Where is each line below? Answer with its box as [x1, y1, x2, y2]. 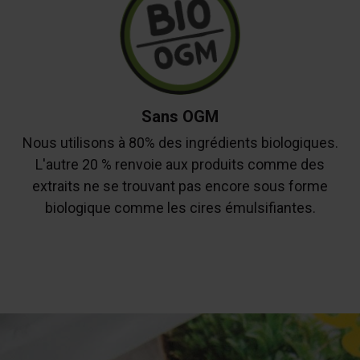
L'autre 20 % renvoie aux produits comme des [35, 155, 325, 173]
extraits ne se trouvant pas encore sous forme [32, 177, 328, 194]
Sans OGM [141, 106, 219, 126]
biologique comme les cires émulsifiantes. [44, 198, 316, 216]
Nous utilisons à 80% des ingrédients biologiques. [22, 133, 338, 151]
